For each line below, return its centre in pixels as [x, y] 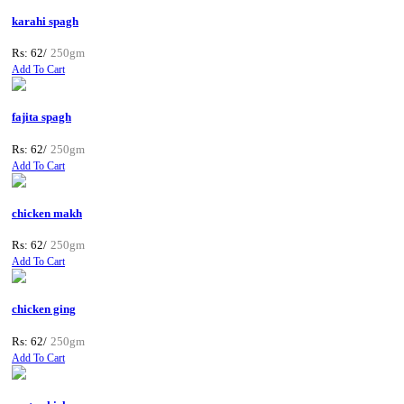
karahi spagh [45, 21]
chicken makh [47, 213]
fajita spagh [41, 117]
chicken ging [44, 309]
